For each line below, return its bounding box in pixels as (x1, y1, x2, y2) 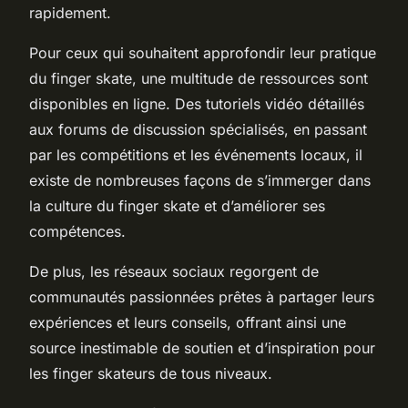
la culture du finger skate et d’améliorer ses (29, 196, 325, 215)
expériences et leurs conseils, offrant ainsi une (29, 312, 346, 331)
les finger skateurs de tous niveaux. (29, 363, 272, 382)
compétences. (29, 221, 130, 240)
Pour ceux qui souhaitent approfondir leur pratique (29, 43, 376, 62)
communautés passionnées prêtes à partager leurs (29, 287, 374, 306)
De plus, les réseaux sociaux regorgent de (29, 261, 319, 280)
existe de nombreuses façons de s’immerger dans (29, 170, 371, 189)
